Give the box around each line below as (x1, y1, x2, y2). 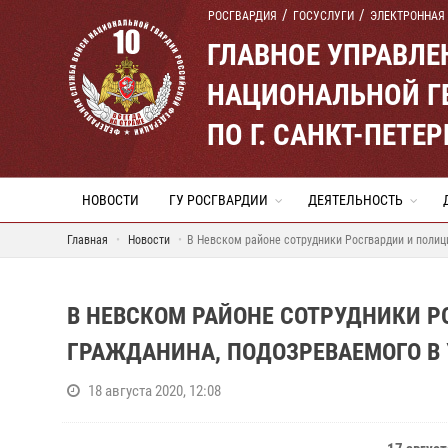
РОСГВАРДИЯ (208, 9, 277, 23)
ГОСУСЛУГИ (293, 9, 354, 23)
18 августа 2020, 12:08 (88, 382, 221, 400)
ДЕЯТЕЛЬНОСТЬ (308, 192, 403, 208)
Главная (67, 233, 108, 247)
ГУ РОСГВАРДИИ (169, 192, 268, 208)
